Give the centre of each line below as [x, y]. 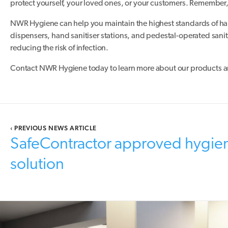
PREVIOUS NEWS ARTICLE [54, 128]
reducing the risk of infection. [60, 48]
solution [37, 165]
